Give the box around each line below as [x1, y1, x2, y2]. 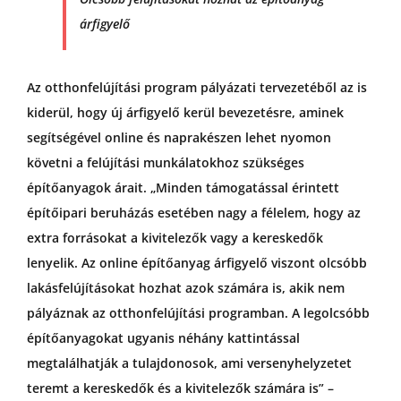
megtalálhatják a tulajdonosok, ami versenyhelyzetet [26, 354, 352, 372]
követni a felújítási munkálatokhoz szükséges [26, 154, 304, 172]
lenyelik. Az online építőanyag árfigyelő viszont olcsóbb [26, 254, 367, 272]
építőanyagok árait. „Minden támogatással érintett [26, 179, 339, 197]
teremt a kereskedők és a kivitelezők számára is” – [26, 380, 334, 397]
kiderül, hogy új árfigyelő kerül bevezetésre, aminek [26, 104, 344, 122]
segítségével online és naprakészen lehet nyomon [26, 129, 331, 147]
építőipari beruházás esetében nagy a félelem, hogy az [26, 204, 361, 222]
